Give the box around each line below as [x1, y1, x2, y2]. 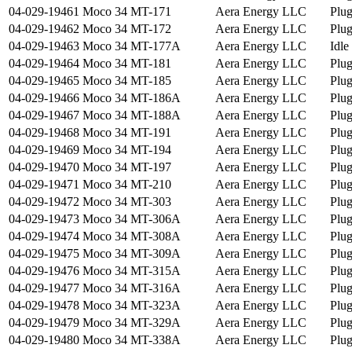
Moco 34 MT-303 [82, 195, 171, 209]
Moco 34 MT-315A [82, 264, 181, 278]
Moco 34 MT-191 [82, 126, 171, 140]
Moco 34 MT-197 [82, 160, 171, 174]
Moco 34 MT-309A [82, 247, 181, 261]
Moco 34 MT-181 [82, 57, 171, 71]
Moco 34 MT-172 [82, 22, 171, 36]
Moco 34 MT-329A [82, 316, 181, 330]
